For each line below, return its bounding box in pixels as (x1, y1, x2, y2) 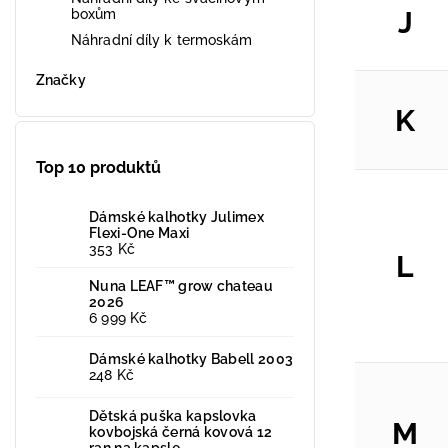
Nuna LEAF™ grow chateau (89, 277, 273, 294)
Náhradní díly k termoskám (71, 31, 253, 48)
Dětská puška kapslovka (89, 407, 257, 424)
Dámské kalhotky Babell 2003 (89, 350, 294, 367)
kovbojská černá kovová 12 (89, 423, 273, 440)
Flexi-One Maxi (89, 224, 190, 241)
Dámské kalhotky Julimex (89, 208, 264, 225)
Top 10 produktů (36, 158, 161, 178)
